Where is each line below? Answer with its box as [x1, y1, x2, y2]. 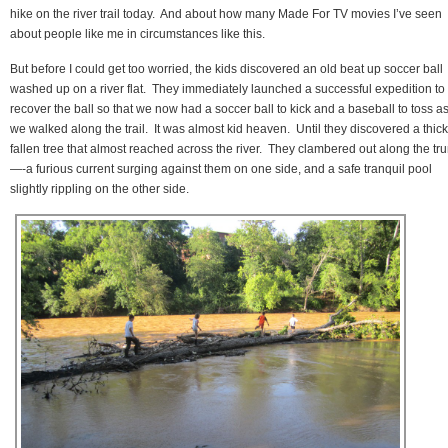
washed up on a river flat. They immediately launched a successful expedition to [10, 81, 445, 96]
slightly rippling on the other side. [10, 181, 189, 196]
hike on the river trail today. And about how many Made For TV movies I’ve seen [10, 6, 442, 21]
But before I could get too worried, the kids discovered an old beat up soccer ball [10, 61, 443, 76]
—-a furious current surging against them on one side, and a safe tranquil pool [10, 161, 432, 176]
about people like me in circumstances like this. [10, 26, 265, 41]
